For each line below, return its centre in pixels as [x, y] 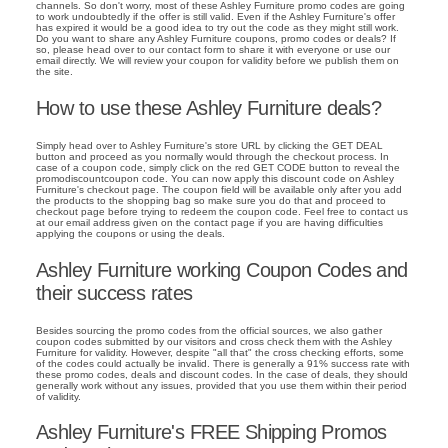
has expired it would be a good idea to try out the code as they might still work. [217, 28]
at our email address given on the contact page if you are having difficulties [209, 222]
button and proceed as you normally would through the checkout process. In [212, 156]
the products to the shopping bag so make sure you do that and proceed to [211, 200]
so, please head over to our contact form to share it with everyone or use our [213, 50]
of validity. [58, 396]
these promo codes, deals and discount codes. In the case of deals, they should [222, 374]
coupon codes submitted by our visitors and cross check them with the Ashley [214, 341]
